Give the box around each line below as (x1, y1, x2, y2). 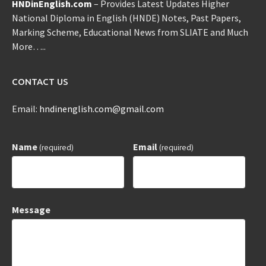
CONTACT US (12, 77, 68, 87)
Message (12, 204, 50, 216)
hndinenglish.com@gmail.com (39, 103, 164, 115)
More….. (12, 40, 46, 53)
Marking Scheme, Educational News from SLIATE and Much (12, 26, 248, 39)
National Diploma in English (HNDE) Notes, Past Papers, (12, 12, 241, 24)
